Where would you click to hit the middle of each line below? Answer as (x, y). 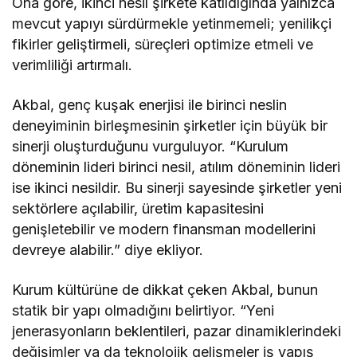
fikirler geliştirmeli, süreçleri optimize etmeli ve (163, 44)
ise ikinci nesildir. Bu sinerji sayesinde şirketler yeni (177, 187)
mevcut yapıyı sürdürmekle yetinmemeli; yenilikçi (172, 23)
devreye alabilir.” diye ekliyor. (108, 249)
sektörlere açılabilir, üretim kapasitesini (138, 208)
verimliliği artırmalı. (73, 65)
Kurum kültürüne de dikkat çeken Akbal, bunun (165, 289)
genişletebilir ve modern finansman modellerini (164, 229)
